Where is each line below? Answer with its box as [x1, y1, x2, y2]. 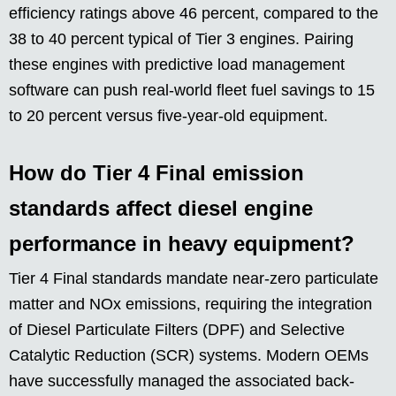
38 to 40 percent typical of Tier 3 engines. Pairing [9, 30, 354, 49]
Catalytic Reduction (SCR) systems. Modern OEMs [9, 346, 369, 365]
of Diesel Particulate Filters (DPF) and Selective [9, 321, 345, 339]
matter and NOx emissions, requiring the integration [9, 295, 372, 314]
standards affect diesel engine [9, 196, 313, 221]
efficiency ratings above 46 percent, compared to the [9, 4, 378, 23]
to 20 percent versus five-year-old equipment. [9, 107, 328, 126]
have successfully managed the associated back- [9, 372, 354, 391]
